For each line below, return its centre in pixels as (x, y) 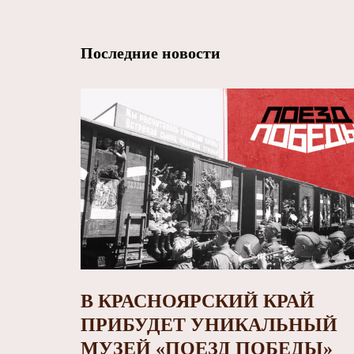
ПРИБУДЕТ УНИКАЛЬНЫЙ (209, 325)
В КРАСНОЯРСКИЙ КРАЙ (198, 301)
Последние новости (151, 53)
